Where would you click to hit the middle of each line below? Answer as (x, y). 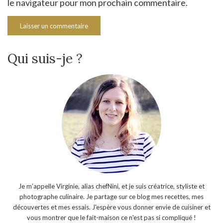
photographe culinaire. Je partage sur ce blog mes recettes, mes (111, 196)
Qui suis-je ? (45, 58)
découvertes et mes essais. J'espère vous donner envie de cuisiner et (111, 207)
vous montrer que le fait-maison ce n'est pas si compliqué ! (111, 217)
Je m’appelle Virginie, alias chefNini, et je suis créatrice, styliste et (111, 186)
